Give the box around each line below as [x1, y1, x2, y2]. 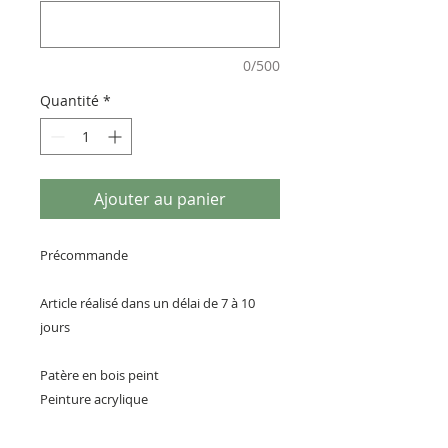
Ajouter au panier [94, 188, 226, 211]
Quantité [40, 91, 99, 111]
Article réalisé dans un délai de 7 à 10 [40, 294, 255, 313]
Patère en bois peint [40, 366, 162, 385]
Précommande [40, 246, 131, 265]
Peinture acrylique [40, 390, 151, 409]
